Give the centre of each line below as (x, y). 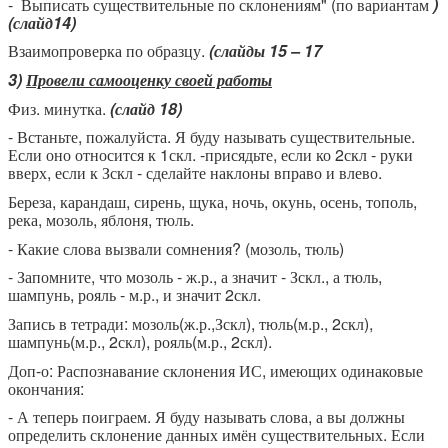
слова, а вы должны (337, 417)
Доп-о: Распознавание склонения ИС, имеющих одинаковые (215, 370)
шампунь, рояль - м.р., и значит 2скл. (134, 295)
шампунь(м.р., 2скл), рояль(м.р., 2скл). (140, 342)
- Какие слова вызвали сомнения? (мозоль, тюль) (176, 248)
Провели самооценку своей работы (149, 80)
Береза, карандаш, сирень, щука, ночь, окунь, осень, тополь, (212, 202)
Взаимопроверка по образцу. (108, 51)
